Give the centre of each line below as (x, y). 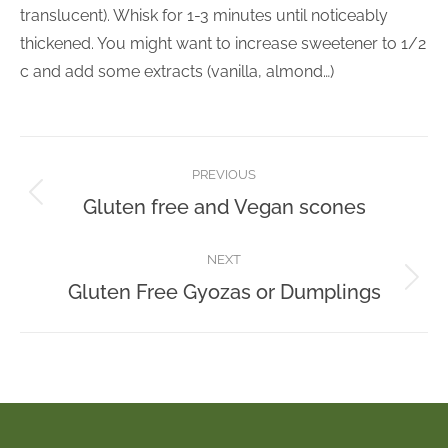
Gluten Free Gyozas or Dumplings (224, 292)
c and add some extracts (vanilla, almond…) (177, 71)
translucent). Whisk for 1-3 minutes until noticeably (204, 15)
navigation (101, 201)
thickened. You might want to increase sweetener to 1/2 (223, 43)
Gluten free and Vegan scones (224, 207)
